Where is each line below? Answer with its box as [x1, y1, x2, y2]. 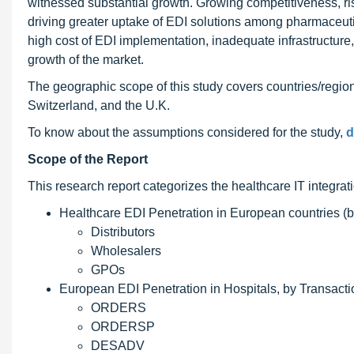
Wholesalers [91, 244, 161, 258]
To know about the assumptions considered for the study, [28, 126, 346, 139]
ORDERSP [91, 320, 155, 333]
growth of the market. [28, 53, 144, 66]
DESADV [91, 339, 145, 352]
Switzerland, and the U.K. [28, 99, 170, 112]
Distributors [91, 225, 155, 239]
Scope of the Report [28, 153, 148, 166]
